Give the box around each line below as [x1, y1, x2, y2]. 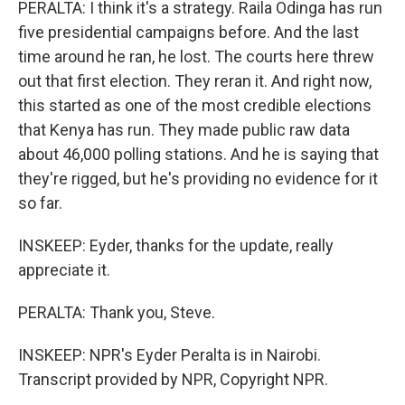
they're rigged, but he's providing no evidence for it [18, 169, 378, 188]
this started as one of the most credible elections [18, 96, 372, 115]
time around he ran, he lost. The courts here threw [18, 47, 374, 66]
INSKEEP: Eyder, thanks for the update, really [18, 236, 334, 255]
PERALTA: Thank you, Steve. [18, 303, 215, 322]
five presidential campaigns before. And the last [18, 23, 359, 42]
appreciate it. [18, 260, 110, 279]
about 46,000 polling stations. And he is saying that [18, 145, 379, 164]
